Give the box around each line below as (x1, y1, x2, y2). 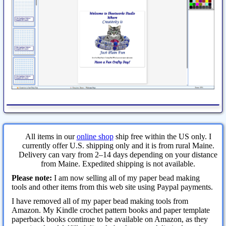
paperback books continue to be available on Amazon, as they (12, 214, 208, 223)
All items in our (25, 132, 77, 141)
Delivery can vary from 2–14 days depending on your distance (19, 150, 217, 159)
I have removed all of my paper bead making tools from (12, 196, 188, 205)
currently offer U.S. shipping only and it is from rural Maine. (22, 141, 214, 150)
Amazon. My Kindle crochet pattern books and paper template (12, 205, 210, 214)
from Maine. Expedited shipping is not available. (41, 159, 195, 168)
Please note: (12, 173, 52, 182)
